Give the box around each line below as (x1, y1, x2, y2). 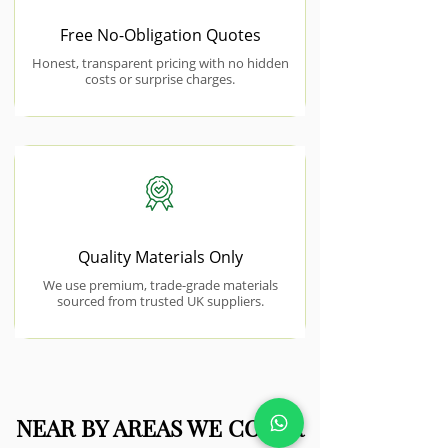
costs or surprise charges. (85, 70, 235, 88)
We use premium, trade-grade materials (42, 276, 278, 294)
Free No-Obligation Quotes (59, 24, 261, 46)
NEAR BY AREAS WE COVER (16, 412, 304, 443)
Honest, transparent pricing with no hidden (31, 54, 289, 72)
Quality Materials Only (77, 246, 243, 268)
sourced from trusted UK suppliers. (56, 292, 264, 310)
